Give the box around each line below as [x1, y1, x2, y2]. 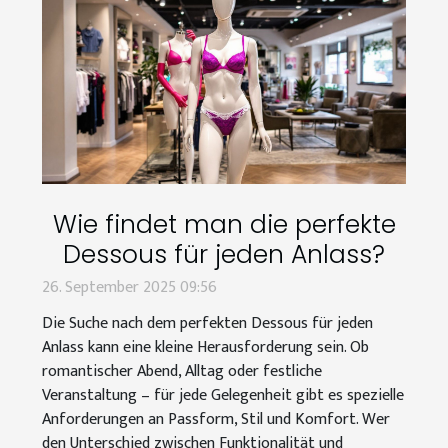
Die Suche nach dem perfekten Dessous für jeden [42, 309, 373, 337]
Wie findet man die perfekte [52, 206, 396, 242]
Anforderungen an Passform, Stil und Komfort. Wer [42, 405, 390, 433]
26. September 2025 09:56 [42, 273, 217, 301]
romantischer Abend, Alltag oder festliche [42, 357, 322, 385]
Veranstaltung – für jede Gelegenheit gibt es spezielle [42, 381, 404, 409]
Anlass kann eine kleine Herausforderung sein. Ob [42, 333, 369, 361]
